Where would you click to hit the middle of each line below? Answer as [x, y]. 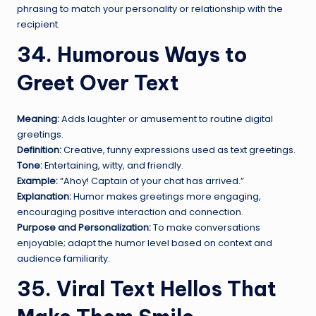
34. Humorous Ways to [132, 54]
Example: [37, 181]
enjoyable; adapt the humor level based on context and [145, 243]
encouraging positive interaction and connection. [130, 212]
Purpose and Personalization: [84, 227]
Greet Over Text [98, 83]
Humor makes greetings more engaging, [166, 196]
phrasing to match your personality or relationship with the [150, 8]
